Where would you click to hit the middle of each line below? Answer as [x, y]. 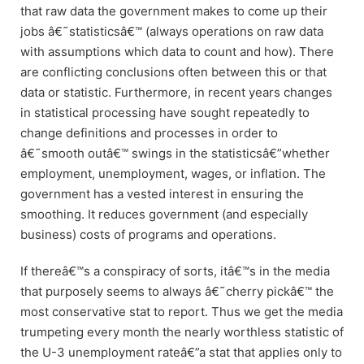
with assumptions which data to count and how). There [177, 52]
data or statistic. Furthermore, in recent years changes [176, 93]
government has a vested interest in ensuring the [162, 194]
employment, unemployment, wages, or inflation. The [173, 174]
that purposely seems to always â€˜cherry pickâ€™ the [177, 292]
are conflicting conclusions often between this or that [173, 72]
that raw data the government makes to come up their [174, 11]
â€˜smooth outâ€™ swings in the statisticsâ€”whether [175, 154]
